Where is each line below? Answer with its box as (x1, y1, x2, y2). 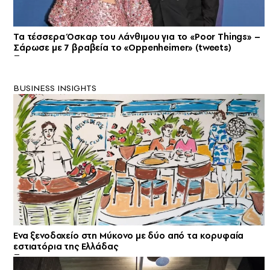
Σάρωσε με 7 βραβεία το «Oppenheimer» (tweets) (13, 42, 231, 54)
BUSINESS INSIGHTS (13, 82, 96, 95)
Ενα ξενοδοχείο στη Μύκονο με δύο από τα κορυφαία (13, 229, 244, 242)
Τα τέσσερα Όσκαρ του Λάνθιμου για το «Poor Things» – (13, 31, 260, 43)
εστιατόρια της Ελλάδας (13, 240, 118, 253)
